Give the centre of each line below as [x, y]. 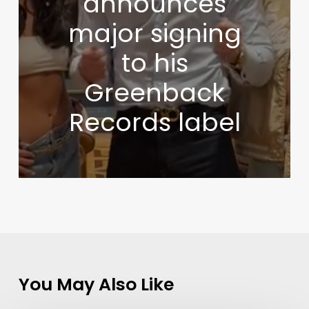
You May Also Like [96, 285]
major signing [154, 34]
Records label [154, 123]
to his [154, 63]
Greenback [155, 93]
